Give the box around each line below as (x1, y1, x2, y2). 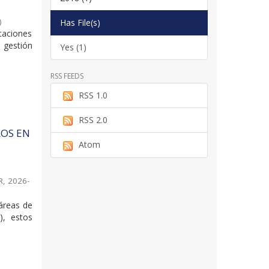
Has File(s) (59, 16, 100, 28)
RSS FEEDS (50, 70, 83, 81)
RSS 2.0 (78, 114, 107, 126)
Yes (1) (59, 41, 86, 53)
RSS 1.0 (78, 89, 107, 101)
